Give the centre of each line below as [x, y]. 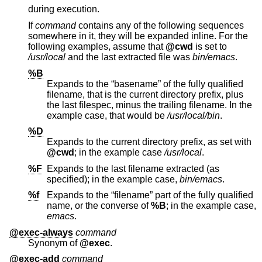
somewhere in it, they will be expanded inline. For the [138, 36]
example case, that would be [161, 115]
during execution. [64, 9]
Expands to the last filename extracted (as [133, 168]
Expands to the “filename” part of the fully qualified [150, 195]
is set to [211, 46]
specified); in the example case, [167, 179]
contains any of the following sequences [137, 25]
